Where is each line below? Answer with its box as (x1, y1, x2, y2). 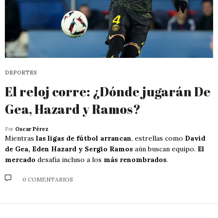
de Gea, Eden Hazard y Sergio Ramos (5, 144, 133, 153)
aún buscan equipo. (133, 144, 198, 153)
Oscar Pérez (15, 125, 48, 132)
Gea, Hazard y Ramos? (5, 100, 141, 118)
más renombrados (104, 155, 166, 164)
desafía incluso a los (36, 155, 104, 164)
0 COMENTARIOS (22, 176, 73, 183)
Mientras (5, 133, 36, 143)
